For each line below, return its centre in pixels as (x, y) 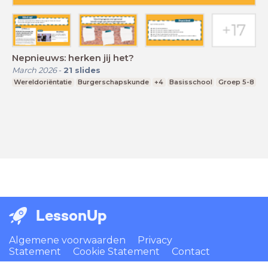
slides (88, 70)
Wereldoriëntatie (43, 82)
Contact (191, 252)
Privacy (155, 240)
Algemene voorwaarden (67, 240)
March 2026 (34, 70)
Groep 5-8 (236, 82)
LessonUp (71, 216)
